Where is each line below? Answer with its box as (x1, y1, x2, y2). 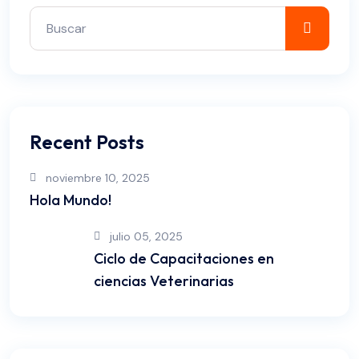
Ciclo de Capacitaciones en (94, 249, 274, 268)
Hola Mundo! (30, 191, 111, 209)
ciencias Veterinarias (94, 272, 234, 290)
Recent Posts (30, 130, 144, 154)
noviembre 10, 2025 (46, 171, 150, 185)
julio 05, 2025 (110, 229, 183, 244)
